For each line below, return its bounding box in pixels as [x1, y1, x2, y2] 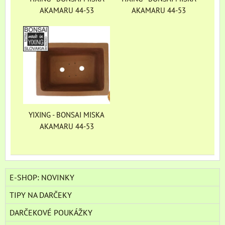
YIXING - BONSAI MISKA [29, 109, 104, 120]
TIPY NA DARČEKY [10, 190, 72, 200]
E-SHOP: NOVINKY [10, 172, 74, 183]
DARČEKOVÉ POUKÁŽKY [10, 207, 92, 218]
